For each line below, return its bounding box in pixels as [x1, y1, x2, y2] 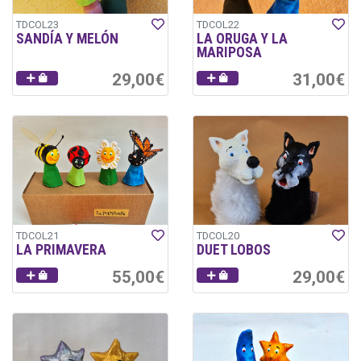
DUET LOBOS [197, 241, 271, 258]
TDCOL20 [197, 229, 239, 242]
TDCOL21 [16, 229, 59, 242]
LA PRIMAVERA [16, 241, 106, 258]
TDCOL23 [16, 19, 59, 31]
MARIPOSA [197, 44, 262, 61]
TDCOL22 [197, 19, 239, 31]
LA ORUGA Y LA [197, 31, 288, 48]
